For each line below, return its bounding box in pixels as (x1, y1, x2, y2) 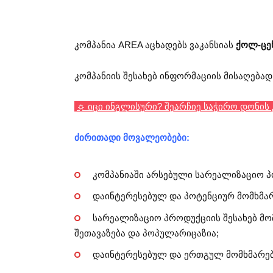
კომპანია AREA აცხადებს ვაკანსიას (74, 40, 233, 51)
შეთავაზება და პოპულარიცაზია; (74, 227, 219, 238)
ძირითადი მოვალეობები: (74, 132, 190, 143)
